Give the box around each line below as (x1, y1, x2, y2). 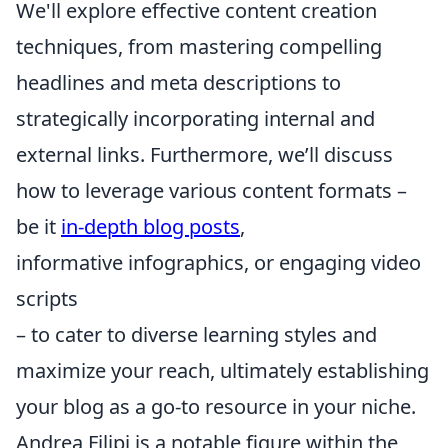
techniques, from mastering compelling (16, 33, 382, 61)
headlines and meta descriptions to (16, 69, 341, 97)
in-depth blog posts (61, 213, 240, 241)
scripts (16, 285, 78, 313)
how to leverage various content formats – (16, 177, 407, 205)
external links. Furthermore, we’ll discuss (16, 141, 393, 169)
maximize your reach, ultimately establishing (16, 357, 429, 385)
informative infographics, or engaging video (16, 249, 421, 277)
